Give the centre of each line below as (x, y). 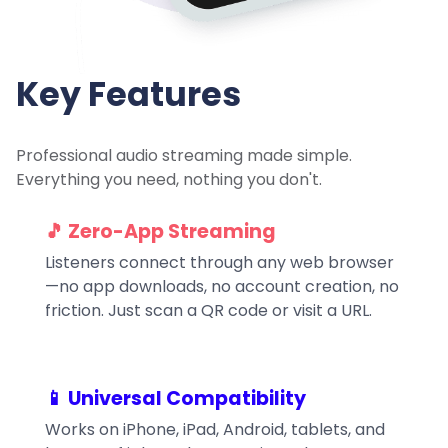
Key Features (128, 94)
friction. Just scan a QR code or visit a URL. (208, 311)
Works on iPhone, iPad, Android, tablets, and (214, 430)
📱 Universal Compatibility (175, 399)
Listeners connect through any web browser (219, 263)
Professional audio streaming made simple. (184, 155)
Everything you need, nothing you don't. (169, 179)
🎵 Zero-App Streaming (160, 232)
